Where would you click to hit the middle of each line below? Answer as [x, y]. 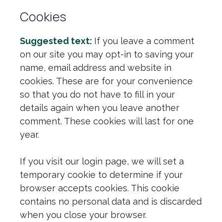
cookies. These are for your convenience [106, 81]
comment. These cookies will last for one [107, 121]
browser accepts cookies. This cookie [100, 188]
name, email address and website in [96, 68]
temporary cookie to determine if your [101, 175]
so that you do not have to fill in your [97, 94]
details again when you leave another [100, 108]
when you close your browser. [83, 215]
